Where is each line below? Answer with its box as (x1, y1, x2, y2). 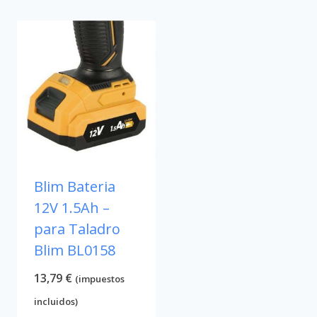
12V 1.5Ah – (34, 198, 110, 218)
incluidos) (34, 295, 78, 309)
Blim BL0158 (34, 241, 115, 260)
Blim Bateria (34, 177, 115, 197)
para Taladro (34, 219, 120, 239)
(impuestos (75, 272, 125, 286)
